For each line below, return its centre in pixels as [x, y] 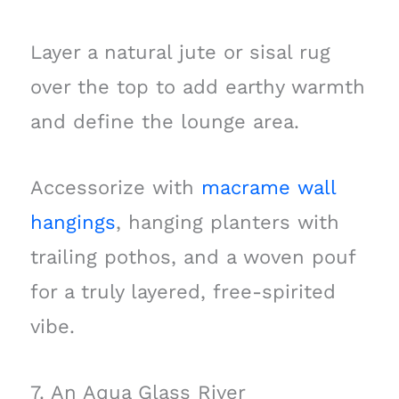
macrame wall [268, 187]
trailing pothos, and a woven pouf [192, 256]
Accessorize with [115, 187]
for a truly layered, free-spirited [183, 291]
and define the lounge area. [164, 121]
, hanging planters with [227, 222]
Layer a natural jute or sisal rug [180, 52]
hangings [73, 222]
